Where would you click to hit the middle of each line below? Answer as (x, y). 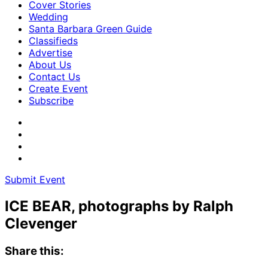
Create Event (58, 89)
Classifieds (53, 41)
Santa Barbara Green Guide (90, 29)
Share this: (34, 251)
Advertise (51, 53)
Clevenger (41, 223)
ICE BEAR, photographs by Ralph (119, 206)
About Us (50, 65)
